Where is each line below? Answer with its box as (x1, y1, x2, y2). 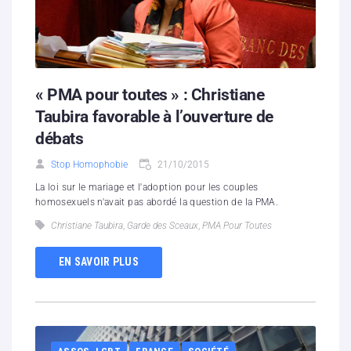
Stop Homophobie (51, 158, 128, 170)
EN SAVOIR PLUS (59, 255, 139, 269)
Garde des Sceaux (127, 219, 198, 231)
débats (35, 128, 84, 148)
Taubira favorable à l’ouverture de (35, 107, 273, 126)
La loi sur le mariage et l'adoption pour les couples (35, 181, 259, 193)
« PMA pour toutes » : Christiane (35, 85, 265, 104)
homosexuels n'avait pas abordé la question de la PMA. (35, 196, 279, 208)
